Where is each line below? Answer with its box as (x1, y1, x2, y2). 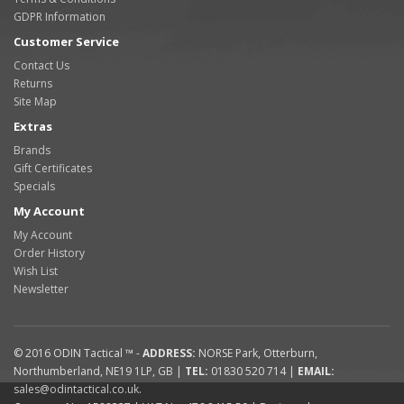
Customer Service (14, 33, 119, 50)
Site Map (14, 94, 57, 109)
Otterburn (263, 345, 315, 361)
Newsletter (14, 281, 69, 297)
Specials (14, 179, 55, 194)
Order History (14, 245, 85, 261)
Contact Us (14, 58, 69, 73)
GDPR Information (14, 9, 106, 24)
